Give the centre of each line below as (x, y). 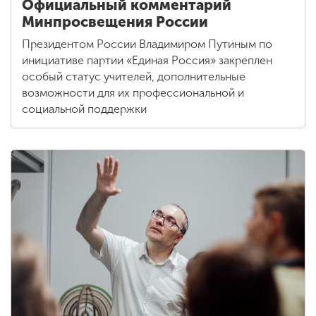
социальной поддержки (84, 109)
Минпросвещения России (115, 22)
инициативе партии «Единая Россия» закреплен (147, 60)
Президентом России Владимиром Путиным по (147, 44)
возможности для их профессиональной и (133, 92)
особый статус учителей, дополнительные (134, 76)
